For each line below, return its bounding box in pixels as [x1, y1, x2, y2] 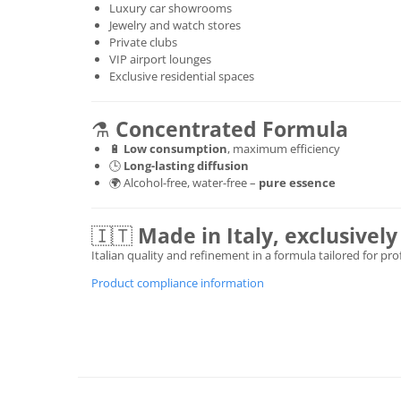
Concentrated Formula [115, 114, 348, 143]
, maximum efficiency [227, 140, 340, 157]
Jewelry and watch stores [109, 16, 241, 33]
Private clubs [109, 33, 177, 50]
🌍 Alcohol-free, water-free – [109, 174, 259, 191]
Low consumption [124, 140, 227, 157]
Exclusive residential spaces [109, 67, 254, 84]
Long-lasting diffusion [124, 157, 249, 174]
